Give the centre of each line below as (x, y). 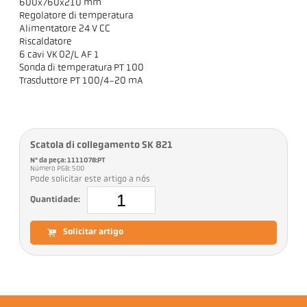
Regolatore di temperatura (76, 16)
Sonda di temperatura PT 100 (82, 69)
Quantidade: (56, 200)
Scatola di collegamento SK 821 (102, 146)
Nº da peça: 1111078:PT (68, 161)
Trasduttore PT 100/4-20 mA (82, 82)
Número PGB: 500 (58, 169)
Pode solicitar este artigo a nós (90, 180)
